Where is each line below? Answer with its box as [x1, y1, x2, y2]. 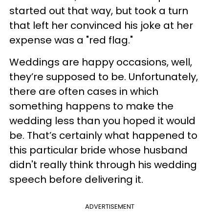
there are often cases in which [9, 85, 158, 98]
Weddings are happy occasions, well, [9, 55, 192, 69]
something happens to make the [9, 99, 174, 113]
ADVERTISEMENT [85, 202, 134, 211]
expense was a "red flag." [9, 33, 133, 47]
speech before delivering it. [9, 173, 143, 186]
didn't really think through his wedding [9, 158, 197, 172]
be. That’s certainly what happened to [9, 129, 197, 142]
